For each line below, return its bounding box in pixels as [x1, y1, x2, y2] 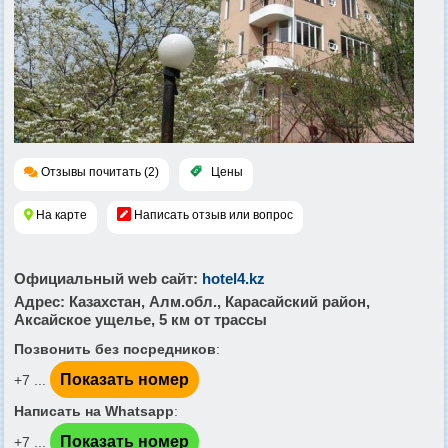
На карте [36, 207, 87, 222]
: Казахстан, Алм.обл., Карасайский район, [60, 292, 370, 310]
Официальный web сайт [14, 269, 193, 287]
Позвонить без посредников [14, 340, 216, 357]
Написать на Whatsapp [14, 402, 174, 419]
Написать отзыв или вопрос [134, 207, 293, 222]
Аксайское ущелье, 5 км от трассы [14, 310, 267, 328]
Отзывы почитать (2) [41, 164, 159, 179]
